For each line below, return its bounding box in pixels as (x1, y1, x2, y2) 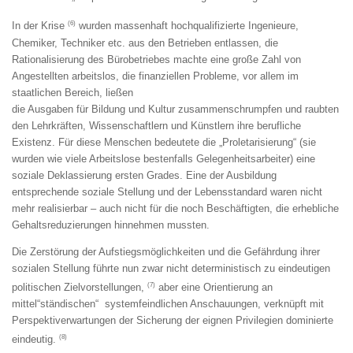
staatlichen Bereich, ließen (12, 86, 133, 98)
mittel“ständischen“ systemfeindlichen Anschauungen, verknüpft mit (12, 298, 324, 310)
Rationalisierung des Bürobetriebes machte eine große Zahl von (12, 53, 301, 65)
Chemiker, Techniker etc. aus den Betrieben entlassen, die (12, 36, 278, 49)
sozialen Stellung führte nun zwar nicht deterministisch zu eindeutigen (12, 262, 330, 274)
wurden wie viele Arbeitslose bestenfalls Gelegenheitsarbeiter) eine (12, 152, 315, 165)
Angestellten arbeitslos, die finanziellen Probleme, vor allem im (12, 69, 299, 82)
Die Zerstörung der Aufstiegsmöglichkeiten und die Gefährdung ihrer (12, 245, 320, 258)
